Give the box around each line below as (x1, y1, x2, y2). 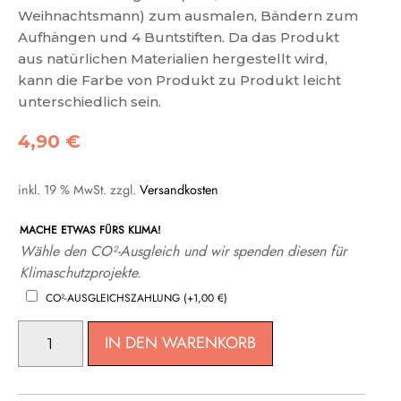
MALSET (17, 321, 55, 338)
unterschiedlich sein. (18, 92, 161, 110)
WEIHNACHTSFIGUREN (17, 343, 131, 360)
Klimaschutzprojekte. (20, 261, 141, 283)
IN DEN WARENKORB (105, 330, 257, 354)
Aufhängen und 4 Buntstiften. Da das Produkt (18, 28, 339, 46)
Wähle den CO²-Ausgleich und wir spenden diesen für (20, 240, 346, 261)
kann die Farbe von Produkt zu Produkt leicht (18, 71, 341, 89)
